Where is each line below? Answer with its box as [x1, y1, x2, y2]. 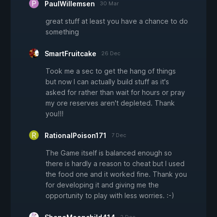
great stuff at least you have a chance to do [46, 16, 188, 25]
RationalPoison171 [45, 131, 107, 139]
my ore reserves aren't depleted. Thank [46, 98, 175, 107]
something [46, 27, 79, 36]
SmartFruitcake [45, 49, 96, 58]
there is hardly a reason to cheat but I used [46, 159, 185, 168]
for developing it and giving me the [46, 180, 159, 189]
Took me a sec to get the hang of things [46, 66, 176, 75]
